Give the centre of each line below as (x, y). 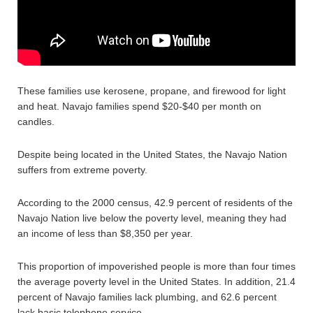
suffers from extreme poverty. (82, 170)
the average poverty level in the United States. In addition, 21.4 (156, 282)
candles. (36, 122)
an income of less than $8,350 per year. (105, 233)
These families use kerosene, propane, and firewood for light (152, 91)
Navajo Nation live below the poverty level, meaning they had (152, 218)
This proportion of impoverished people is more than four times (156, 266)
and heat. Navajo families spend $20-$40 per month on (139, 106)
